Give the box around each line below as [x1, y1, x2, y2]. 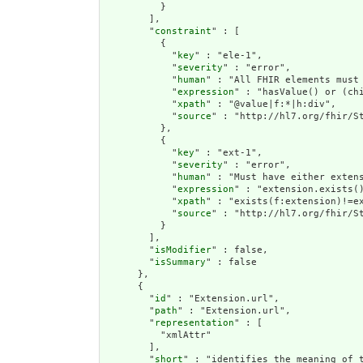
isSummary [155, 256, 206, 267]
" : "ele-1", [194, 49, 263, 61]
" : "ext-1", [194, 147, 263, 158]
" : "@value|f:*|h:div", [206, 98, 336, 109]
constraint [155, 25, 211, 36]
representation [155, 317, 234, 328]
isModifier [155, 244, 211, 255]
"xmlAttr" [104, 329, 211, 340]
